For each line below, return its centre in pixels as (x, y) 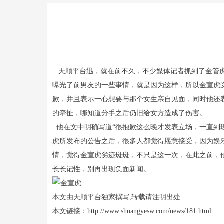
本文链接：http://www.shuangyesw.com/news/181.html (132, 211)
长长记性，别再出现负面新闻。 (101, 169)
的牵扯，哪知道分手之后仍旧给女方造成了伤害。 (129, 113)
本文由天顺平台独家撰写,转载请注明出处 (116, 197)
